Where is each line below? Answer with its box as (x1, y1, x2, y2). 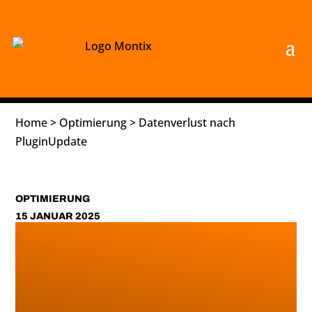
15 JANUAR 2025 (15, 211, 101, 221)
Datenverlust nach (139, 115, 236, 130)
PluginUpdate (15, 134, 88, 149)
